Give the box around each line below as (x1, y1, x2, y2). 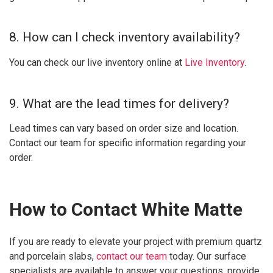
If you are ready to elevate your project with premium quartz (9, 235, 262, 247)
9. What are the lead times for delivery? (9, 96, 229, 111)
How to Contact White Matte (9, 199, 243, 221)
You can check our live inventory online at (9, 57, 185, 68)
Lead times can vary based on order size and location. (9, 122, 238, 135)
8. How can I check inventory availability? (9, 30, 240, 45)
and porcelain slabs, (9, 250, 96, 262)
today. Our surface (167, 250, 246, 262)
